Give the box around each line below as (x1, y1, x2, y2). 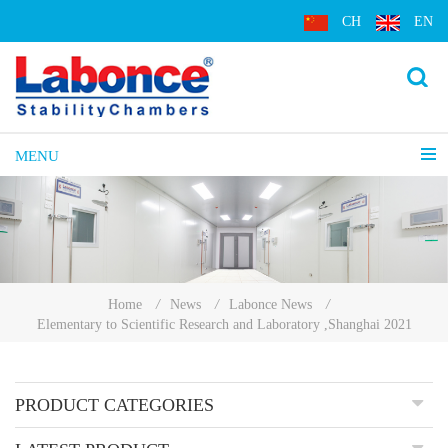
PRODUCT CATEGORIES (15, 395, 214, 416)
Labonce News (229, 297, 312, 313)
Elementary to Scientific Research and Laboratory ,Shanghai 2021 (36, 317, 412, 333)
